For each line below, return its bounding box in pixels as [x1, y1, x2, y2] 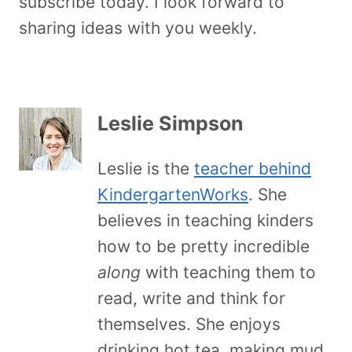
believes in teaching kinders [97, 210, 313, 230]
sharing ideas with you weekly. [19, 18, 257, 38]
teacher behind [194, 158, 311, 178]
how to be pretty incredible [97, 236, 310, 256]
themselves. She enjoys [97, 313, 280, 334]
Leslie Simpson [97, 111, 244, 135]
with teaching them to [141, 262, 316, 282]
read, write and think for [97, 288, 285, 308]
